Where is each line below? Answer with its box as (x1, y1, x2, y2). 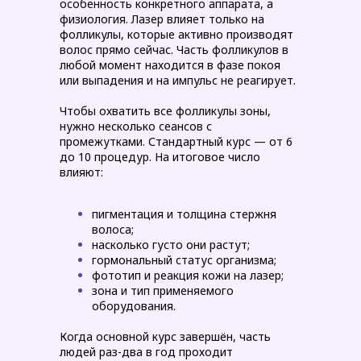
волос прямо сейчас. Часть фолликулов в (60, 42, 288, 57)
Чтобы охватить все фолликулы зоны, (60, 103, 271, 118)
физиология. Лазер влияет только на (60, 11, 264, 27)
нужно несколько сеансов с (60, 118, 212, 134)
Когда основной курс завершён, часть (60, 329, 271, 344)
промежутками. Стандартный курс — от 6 (60, 134, 293, 149)
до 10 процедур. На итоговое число (60, 149, 260, 164)
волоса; (92, 222, 134, 237)
